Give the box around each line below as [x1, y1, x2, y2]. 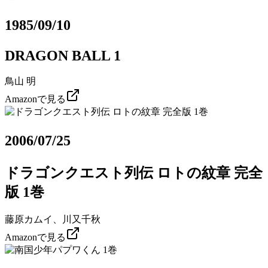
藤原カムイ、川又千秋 [5, 214, 100, 225]
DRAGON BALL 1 [5, 47, 121, 63]
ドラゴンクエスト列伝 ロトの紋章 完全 [5, 165, 263, 181]
